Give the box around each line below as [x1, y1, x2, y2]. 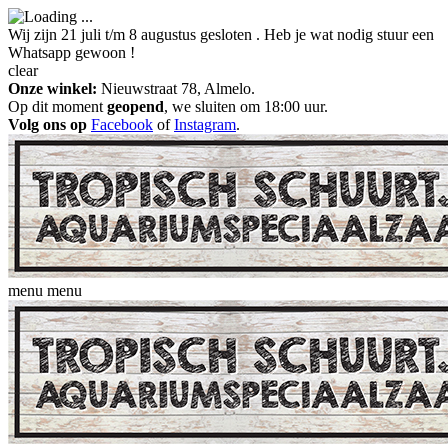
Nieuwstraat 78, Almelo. [97, 80, 255, 97]
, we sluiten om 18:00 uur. [164, 98, 328, 115]
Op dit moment [8, 98, 107, 115]
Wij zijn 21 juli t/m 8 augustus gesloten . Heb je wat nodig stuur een [8, 26, 434, 43]
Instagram [174, 116, 236, 133]
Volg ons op [8, 116, 91, 133]
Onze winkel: [8, 80, 97, 97]
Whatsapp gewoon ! [8, 44, 135, 61]
